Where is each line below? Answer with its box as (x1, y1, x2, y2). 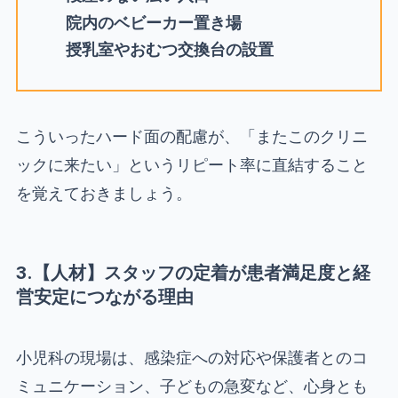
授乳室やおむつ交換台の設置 (65, 40, 274, 60)
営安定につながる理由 (15, 285, 194, 307)
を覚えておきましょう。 (15, 184, 192, 203)
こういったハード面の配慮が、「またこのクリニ (15, 127, 368, 147)
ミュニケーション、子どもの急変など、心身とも (15, 376, 368, 395)
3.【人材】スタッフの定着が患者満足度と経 (15, 261, 370, 283)
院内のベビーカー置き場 (65, 12, 242, 32)
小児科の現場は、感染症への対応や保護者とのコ (15, 347, 368, 367)
